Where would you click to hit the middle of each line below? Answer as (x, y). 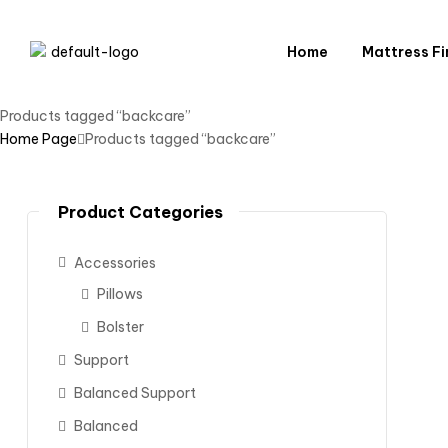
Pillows (119, 294)
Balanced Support (135, 393)
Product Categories (140, 212)
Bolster (120, 327)
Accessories (115, 263)
